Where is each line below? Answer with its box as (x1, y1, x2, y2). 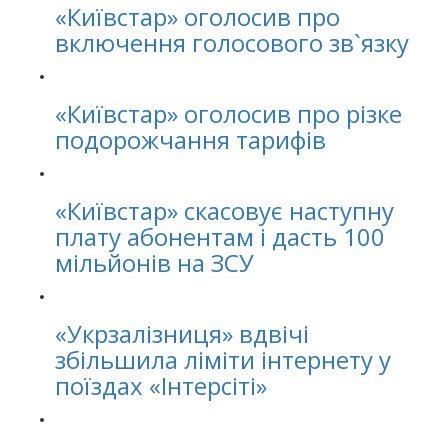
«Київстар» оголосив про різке (55, 97, 402, 130)
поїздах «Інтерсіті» (55, 369, 267, 402)
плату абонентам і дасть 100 (55, 220, 385, 253)
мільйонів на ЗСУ (55, 246, 254, 279)
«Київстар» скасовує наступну (55, 194, 394, 227)
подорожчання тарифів (55, 123, 326, 156)
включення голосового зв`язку (55, 26, 409, 59)
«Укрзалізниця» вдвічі (55, 317, 309, 350)
